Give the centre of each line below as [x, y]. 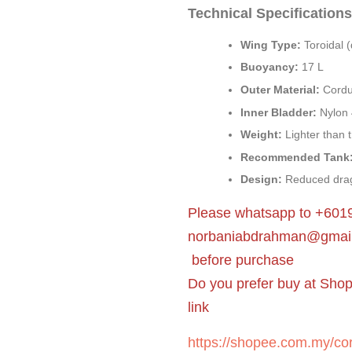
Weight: [261, 135]
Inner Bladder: [279, 112]
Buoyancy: [269, 67]
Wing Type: [271, 44]
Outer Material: [280, 89]
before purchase [241, 260]
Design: [261, 180]
